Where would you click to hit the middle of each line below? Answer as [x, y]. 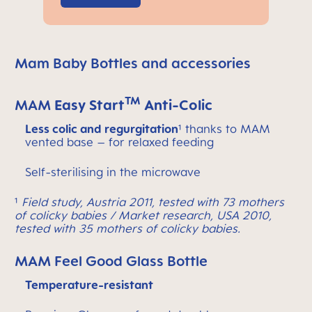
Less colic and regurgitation [102, 129]
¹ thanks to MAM [224, 129]
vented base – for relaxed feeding [119, 142]
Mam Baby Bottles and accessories [133, 63]
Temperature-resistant [89, 285]
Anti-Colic [178, 105]
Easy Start [89, 105]
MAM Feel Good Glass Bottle [111, 261]
